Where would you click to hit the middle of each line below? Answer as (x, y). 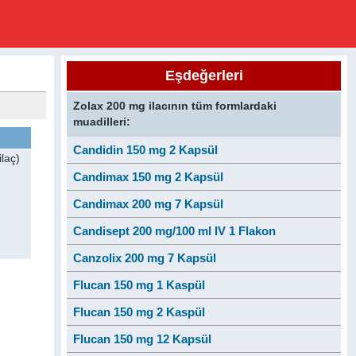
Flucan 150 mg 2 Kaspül (139, 312)
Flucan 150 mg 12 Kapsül (142, 339)
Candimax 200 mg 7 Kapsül (148, 204)
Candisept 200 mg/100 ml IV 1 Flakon (174, 231)
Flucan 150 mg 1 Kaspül (139, 285)
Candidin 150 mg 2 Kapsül (145, 150)
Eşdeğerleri (204, 75)
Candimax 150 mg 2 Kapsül (148, 177)
